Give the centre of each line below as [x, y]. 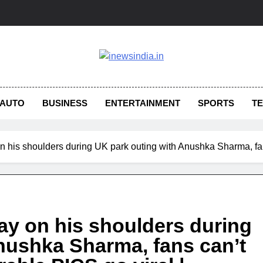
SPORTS [216, 103]
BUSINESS [65, 103]
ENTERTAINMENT [143, 103]
